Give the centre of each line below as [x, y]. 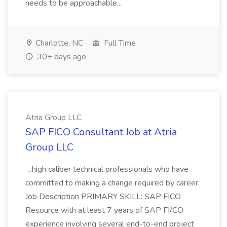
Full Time [119, 43]
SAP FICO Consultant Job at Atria [101, 132]
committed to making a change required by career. [112, 183]
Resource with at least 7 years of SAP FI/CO [104, 210]
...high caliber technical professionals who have [107, 169]
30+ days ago [61, 57]
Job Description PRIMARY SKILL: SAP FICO [103, 197]
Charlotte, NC [58, 43]
